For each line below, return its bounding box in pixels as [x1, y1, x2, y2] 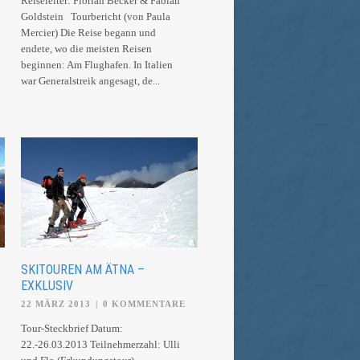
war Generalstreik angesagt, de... [21, 74, 160, 87]
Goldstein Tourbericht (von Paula [21, 10, 170, 22]
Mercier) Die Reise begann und [21, 26, 156, 39]
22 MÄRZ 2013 [21, 299, 91, 309]
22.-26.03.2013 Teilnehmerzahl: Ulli [21, 338, 180, 350]
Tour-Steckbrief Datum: [21, 322, 123, 334]
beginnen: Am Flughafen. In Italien [21, 58, 173, 71]
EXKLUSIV [21, 278, 73, 293]
